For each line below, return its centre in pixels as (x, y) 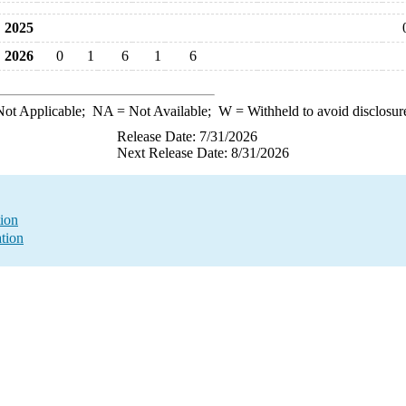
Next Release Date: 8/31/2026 (203, 153)
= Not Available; (165, 111)
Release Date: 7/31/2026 (187, 136)
